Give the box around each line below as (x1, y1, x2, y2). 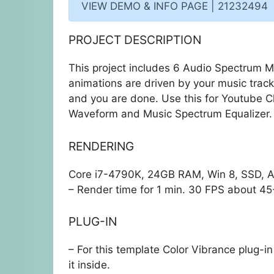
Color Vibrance (163, 243, 235, 256)
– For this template (68, 243, 163, 256)
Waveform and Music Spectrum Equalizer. (68, 108, 272, 120)
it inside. (68, 259, 110, 272)
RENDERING (68, 138, 134, 154)
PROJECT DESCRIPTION (68, 32, 201, 48)
